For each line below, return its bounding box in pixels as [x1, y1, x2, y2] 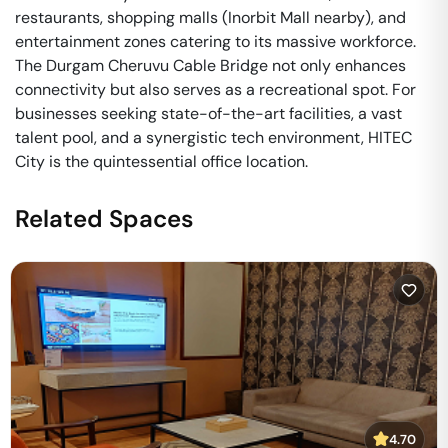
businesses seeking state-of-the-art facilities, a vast [15, 103, 402, 124]
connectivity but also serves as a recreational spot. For [15, 79, 416, 100]
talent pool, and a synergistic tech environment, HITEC [15, 127, 412, 148]
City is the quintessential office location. [15, 151, 308, 172]
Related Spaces [15, 203, 194, 234]
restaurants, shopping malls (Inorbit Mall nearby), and [15, 7, 406, 28]
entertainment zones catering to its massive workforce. [15, 31, 416, 52]
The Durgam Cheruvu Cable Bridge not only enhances [15, 55, 406, 76]
